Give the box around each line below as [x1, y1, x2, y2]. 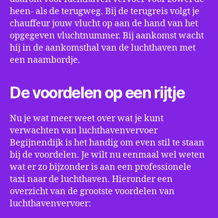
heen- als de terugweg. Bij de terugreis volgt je [10, 6, 200, 17]
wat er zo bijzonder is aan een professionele [10, 162, 191, 173]
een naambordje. [10, 54, 80, 66]
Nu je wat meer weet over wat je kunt [10, 113, 163, 124]
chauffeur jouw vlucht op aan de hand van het [10, 18, 198, 29]
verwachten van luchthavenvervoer [10, 125, 158, 136]
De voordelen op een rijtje [10, 83, 185, 102]
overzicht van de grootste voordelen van [10, 186, 175, 197]
